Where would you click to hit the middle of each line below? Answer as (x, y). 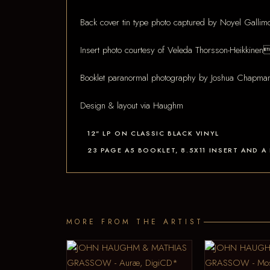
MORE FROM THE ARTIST (135, 222)
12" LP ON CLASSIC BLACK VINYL (153, 133)
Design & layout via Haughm (132, 105)
